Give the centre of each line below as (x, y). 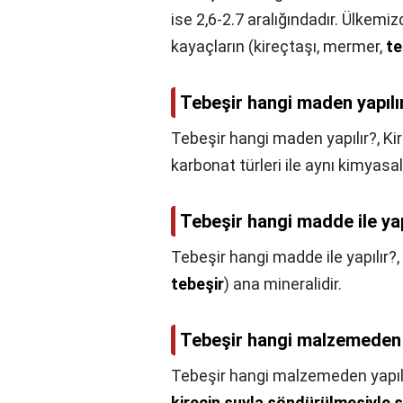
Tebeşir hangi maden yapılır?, (277, 139)
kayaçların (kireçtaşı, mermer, (278, 47)
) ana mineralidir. (283, 284)
